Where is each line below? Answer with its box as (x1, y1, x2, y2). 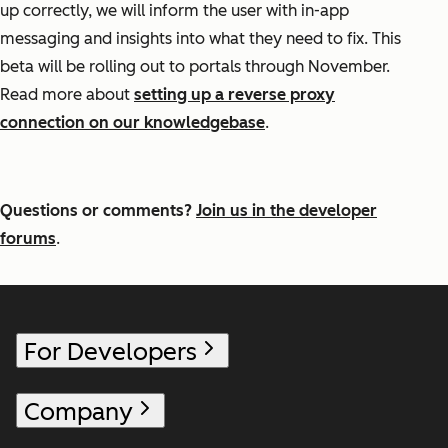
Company (24, 397, 133, 426)
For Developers (24, 337, 197, 366)
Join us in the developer (196, 200, 377, 220)
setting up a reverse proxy (134, 84, 335, 104)
